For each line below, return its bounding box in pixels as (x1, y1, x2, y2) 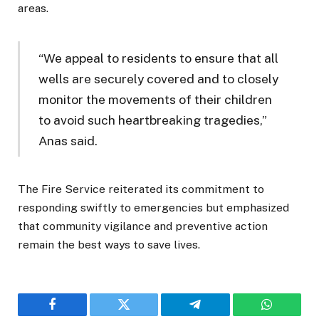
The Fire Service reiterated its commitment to (18, 182, 264, 196)
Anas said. (38, 132, 98, 148)
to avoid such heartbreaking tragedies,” (38, 112, 268, 127)
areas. (18, 1, 48, 16)
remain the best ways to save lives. (18, 237, 200, 251)
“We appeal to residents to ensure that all (38, 50, 279, 66)
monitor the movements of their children (38, 91, 273, 107)
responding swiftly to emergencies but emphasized (18, 200, 289, 214)
